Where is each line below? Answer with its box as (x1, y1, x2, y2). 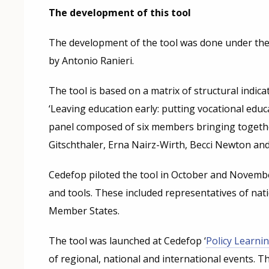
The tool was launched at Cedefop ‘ (49, 234, 206, 248)
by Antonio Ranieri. (49, 54, 134, 68)
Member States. (49, 204, 119, 218)
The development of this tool (49, 6, 191, 20)
